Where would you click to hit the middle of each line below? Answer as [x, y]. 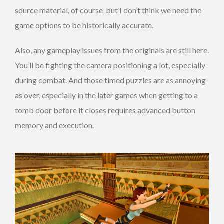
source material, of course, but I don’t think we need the [108, 10]
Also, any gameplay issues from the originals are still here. [112, 50]
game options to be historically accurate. [84, 25]
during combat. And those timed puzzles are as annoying [110, 80]
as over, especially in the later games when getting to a [106, 95]
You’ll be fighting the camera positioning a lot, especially [110, 65]
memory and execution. [54, 125]
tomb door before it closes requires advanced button [105, 110]
